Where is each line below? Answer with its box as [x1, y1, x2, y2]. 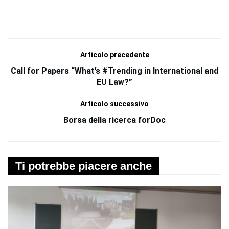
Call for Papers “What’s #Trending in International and [11, 65, 218, 76]
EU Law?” [97, 77, 132, 87]
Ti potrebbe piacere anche [15, 159, 152, 172]
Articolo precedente [80, 50, 149, 59]
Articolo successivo [80, 99, 149, 108]
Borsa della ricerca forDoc [63, 114, 166, 125]
